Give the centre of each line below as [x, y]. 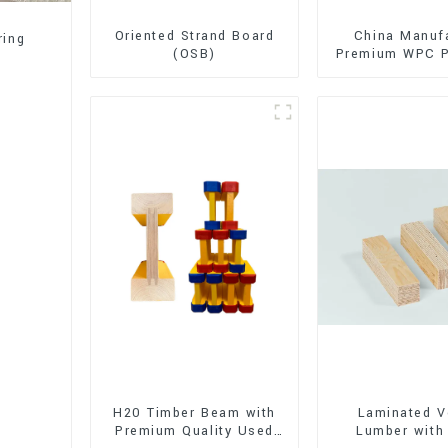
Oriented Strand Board [194, 35]
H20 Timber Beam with [194, 412]
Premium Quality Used [194, 430]
